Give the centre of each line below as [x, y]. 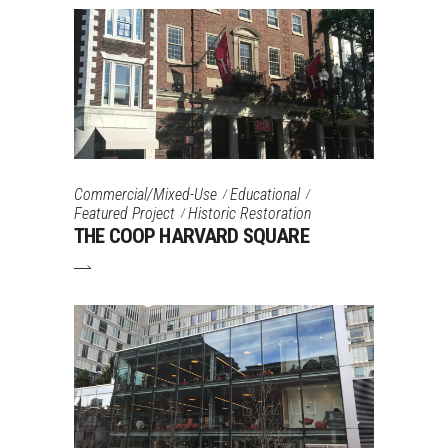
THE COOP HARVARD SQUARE [191, 236]
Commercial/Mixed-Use [145, 194]
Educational [265, 194]
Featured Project [124, 214]
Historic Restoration [249, 214]
